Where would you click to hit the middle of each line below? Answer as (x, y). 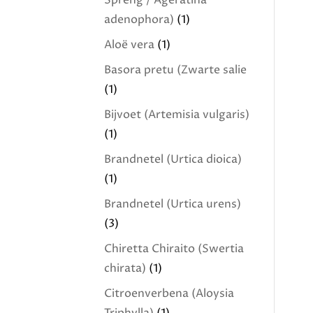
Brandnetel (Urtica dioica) (173, 159)
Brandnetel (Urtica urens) (173, 204)
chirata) (125, 268)
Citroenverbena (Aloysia (169, 293)
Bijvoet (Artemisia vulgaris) (177, 115)
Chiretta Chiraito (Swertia (174, 249)
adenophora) (139, 20)
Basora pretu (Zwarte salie (176, 70)
